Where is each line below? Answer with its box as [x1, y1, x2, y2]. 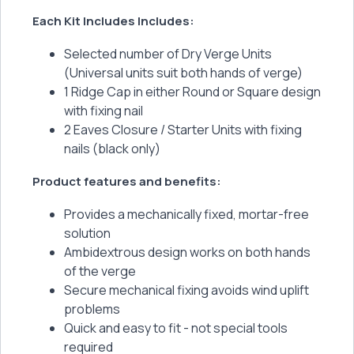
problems [64, 299, 120, 318]
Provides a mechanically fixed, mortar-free [64, 205, 309, 223]
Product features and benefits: [32, 172, 221, 190]
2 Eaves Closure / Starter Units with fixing [64, 120, 302, 138]
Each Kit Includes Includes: [32, 12, 194, 29]
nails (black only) [64, 139, 160, 157]
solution [64, 224, 111, 242]
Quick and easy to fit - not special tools [64, 318, 288, 337]
